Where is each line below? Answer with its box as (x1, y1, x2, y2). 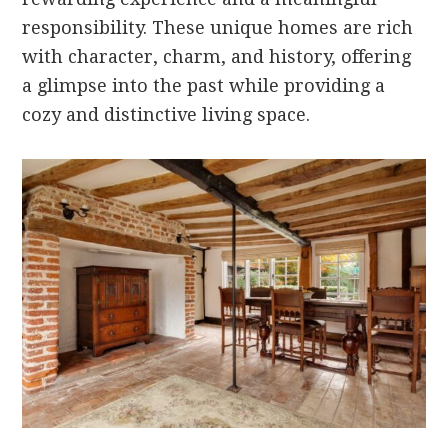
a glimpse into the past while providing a (22, 75, 386, 96)
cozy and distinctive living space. (22, 104, 311, 125)
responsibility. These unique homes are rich (22, 17, 414, 38)
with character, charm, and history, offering (22, 46, 412, 67)
